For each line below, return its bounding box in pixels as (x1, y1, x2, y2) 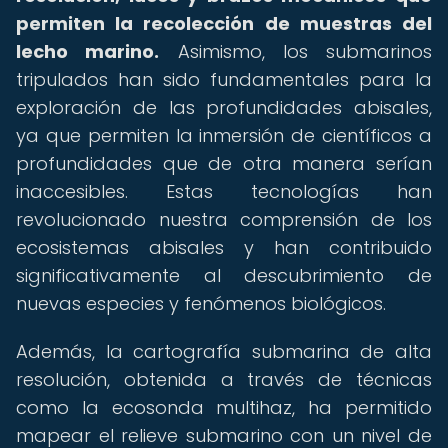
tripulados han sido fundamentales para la (16, 67, 432, 92)
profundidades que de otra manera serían (16, 151, 432, 176)
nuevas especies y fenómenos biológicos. (16, 291, 386, 316)
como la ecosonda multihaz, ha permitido (16, 395, 432, 420)
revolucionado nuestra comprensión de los (16, 207, 432, 232)
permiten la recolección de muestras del (16, 11, 432, 36)
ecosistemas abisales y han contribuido (16, 235, 432, 260)
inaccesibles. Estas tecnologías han (16, 179, 432, 204)
